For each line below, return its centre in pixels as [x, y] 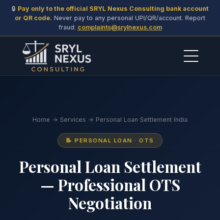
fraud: [68, 27]
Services [73, 120]
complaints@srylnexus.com [120, 27]
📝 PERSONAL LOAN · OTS [110, 140]
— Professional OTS [110, 185]
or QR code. [33, 18]
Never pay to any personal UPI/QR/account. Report [129, 18]
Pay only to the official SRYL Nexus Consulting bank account [113, 9]
